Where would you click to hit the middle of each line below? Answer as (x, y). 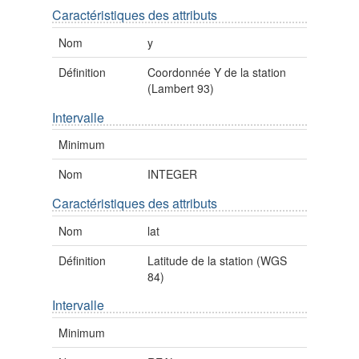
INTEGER (173, 174)
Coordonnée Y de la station (217, 73)
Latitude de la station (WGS (218, 260)
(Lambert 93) (181, 89)
